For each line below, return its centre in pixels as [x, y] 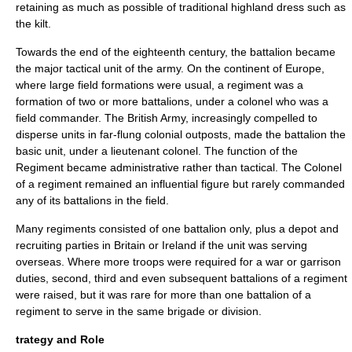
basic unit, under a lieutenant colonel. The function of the [157, 151]
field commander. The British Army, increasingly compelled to [167, 118]
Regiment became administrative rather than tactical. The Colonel [179, 167]
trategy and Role [60, 339]
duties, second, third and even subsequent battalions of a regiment [181, 278]
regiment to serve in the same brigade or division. [139, 311]
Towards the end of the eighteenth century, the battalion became [176, 52]
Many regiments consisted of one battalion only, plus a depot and [177, 229]
